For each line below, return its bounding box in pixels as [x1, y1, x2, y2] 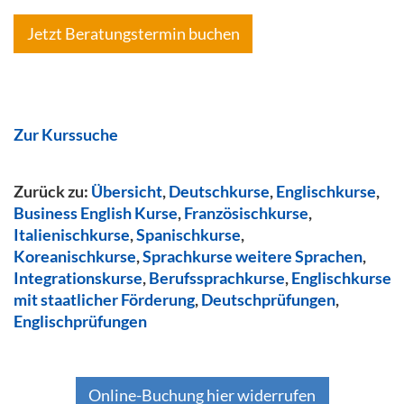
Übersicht [91, 180, 162, 201]
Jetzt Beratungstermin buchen [26, 23, 240, 43]
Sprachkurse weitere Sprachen [142, 245, 363, 266]
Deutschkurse [169, 180, 270, 201]
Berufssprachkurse [149, 267, 285, 288]
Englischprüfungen [14, 310, 147, 331]
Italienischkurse [14, 224, 130, 244]
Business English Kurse [14, 202, 178, 223]
